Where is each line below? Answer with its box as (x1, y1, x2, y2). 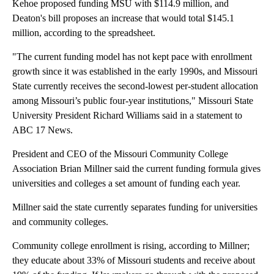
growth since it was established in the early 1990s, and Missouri (12, 65, 257, 76)
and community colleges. (12, 216, 108, 227)
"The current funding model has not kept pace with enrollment (12, 51, 252, 62)
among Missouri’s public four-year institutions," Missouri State (12, 95, 253, 106)
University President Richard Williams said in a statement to (12, 109, 242, 120)
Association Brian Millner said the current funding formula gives (12, 163, 261, 174)
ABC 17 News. (12, 124, 73, 135)
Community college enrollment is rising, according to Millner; (12, 240, 250, 251)
